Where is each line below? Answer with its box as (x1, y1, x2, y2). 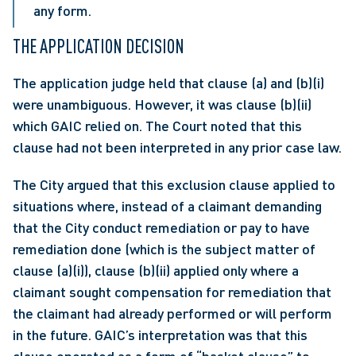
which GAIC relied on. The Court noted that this (13, 117, 302, 134)
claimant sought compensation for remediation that (13, 283, 331, 300)
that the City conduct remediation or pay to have (13, 219, 310, 236)
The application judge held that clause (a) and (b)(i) (13, 74, 324, 91)
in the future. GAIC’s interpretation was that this (13, 326, 308, 343)
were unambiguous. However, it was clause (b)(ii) (13, 95, 311, 113)
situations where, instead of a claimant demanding (13, 197, 322, 215)
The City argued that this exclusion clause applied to (13, 176, 335, 193)
